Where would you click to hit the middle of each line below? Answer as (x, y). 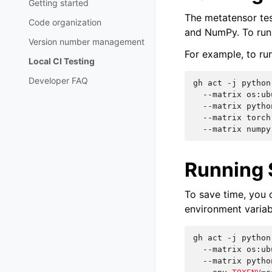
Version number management (87, 41)
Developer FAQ (58, 80)
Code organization (65, 22)
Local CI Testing (62, 61)
